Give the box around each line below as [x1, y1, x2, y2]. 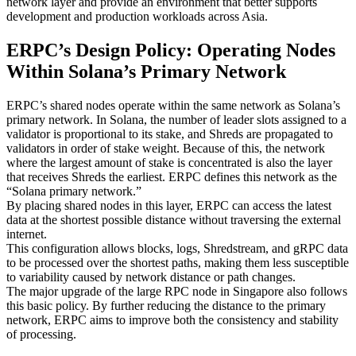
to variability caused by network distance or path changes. [6, 270, 296, 284]
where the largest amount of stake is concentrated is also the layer [6, 156, 332, 170]
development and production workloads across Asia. [6, 10, 268, 24]
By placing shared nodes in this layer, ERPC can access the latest [6, 199, 331, 213]
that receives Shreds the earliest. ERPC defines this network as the [6, 170, 337, 184]
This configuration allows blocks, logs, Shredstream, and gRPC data [6, 242, 348, 256]
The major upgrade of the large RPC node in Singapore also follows [6, 284, 347, 299]
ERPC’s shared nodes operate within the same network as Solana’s [6, 99, 340, 113]
